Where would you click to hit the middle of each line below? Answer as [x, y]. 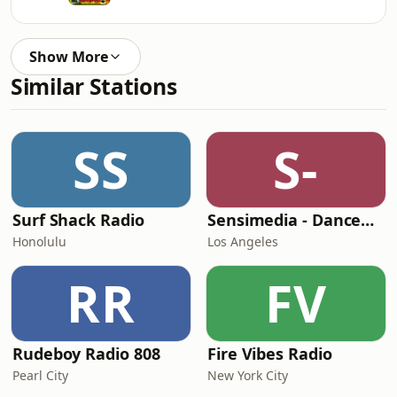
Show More [69, 57]
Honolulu [39, 241]
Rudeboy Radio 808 [86, 354]
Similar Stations [94, 86]
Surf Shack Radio [78, 220]
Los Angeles [243, 241]
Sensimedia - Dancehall [368, 220]
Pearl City [40, 375]
